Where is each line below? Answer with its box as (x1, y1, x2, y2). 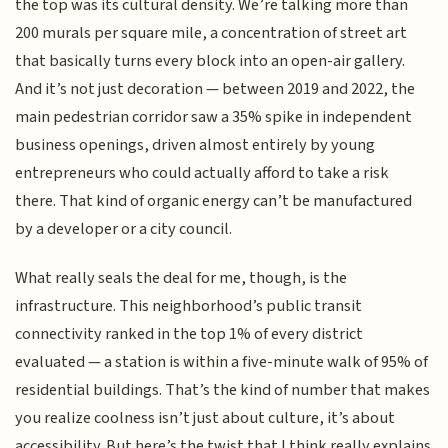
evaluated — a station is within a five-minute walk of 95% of (15, 349, 429, 374)
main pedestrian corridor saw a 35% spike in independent (15, 105, 413, 130)
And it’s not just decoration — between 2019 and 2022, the (15, 77, 416, 102)
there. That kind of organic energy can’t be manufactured (15, 189, 413, 214)
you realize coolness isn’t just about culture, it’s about (15, 405, 396, 430)
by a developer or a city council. (15, 217, 233, 242)
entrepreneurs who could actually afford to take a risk (15, 161, 390, 186)
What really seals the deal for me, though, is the (15, 265, 348, 290)
